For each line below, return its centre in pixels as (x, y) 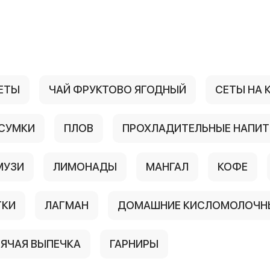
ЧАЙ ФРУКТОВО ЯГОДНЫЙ (118, 89)
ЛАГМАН (67, 205)
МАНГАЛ (167, 167)
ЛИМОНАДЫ (85, 167)
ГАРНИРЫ (134, 244)
